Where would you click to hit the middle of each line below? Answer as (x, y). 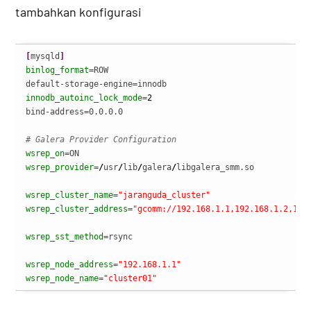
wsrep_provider (60, 168)
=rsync (118, 237)
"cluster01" (131, 279)
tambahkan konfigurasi (79, 12)
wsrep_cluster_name (70, 195)
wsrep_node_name (62, 279)
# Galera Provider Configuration (101, 140)
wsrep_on (45, 154)
